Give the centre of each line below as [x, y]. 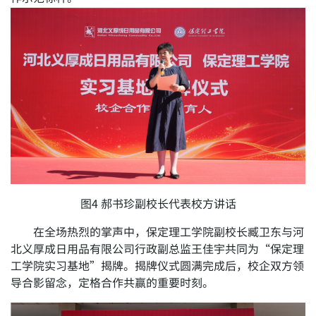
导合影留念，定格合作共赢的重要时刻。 [113, 282]
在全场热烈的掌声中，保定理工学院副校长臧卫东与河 [169, 232]
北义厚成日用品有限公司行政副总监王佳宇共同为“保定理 [158, 249]
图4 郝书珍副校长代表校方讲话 [158, 203]
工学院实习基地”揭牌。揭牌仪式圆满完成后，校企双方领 [158, 266]
